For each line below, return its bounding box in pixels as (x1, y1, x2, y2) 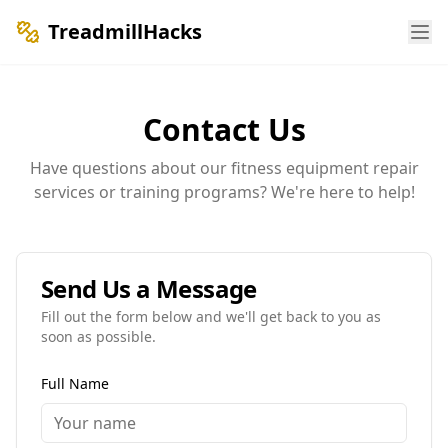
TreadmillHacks (48, 18, 202, 45)
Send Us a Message (41, 272, 257, 305)
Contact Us (142, 109, 306, 150)
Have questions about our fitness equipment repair (29, 157, 419, 179)
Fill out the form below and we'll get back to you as (41, 307, 381, 326)
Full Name (41, 374, 109, 393)
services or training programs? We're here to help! (33, 181, 415, 203)
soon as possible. (41, 327, 156, 346)
